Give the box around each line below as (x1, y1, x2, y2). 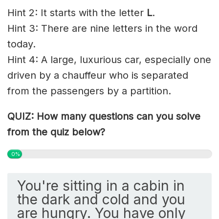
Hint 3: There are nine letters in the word (7, 22, 197, 35)
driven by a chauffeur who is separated (7, 69, 188, 82)
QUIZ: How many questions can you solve (7, 110, 200, 123)
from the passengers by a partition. (7, 85, 171, 97)
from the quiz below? (7, 126, 105, 138)
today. (7, 38, 36, 50)
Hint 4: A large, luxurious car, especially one (7, 54, 211, 66)
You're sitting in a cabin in (17, 177, 185, 195)
